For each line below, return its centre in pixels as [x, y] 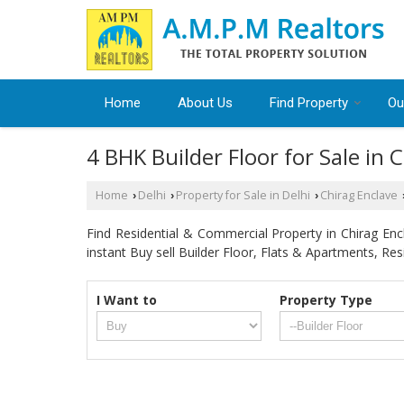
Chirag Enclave [359, 195]
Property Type [326, 300]
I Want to [127, 300]
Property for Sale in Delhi [243, 195]
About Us [205, 103]
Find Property [309, 103]
